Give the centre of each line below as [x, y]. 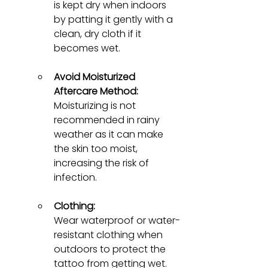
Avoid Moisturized [96, 77]
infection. [75, 177]
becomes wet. [87, 48]
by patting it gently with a [115, 19]
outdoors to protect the [111, 249]
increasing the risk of [103, 163]
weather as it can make [110, 134]
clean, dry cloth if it [99, 33]
